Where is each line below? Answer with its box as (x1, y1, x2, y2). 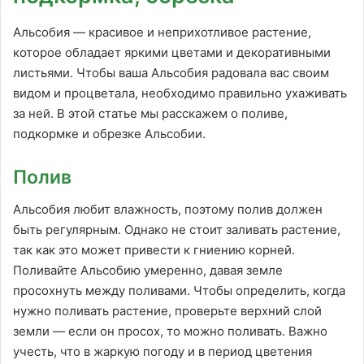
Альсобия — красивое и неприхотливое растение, (13, 24, 311, 40)
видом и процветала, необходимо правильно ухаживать (13, 84, 347, 101)
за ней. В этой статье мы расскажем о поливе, (13, 105, 288, 121)
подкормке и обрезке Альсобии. (13, 125, 206, 141)
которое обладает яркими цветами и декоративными (13, 44, 331, 60)
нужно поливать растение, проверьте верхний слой (13, 303, 322, 319)
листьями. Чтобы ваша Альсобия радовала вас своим (13, 64, 329, 80)
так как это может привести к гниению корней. (13, 242, 295, 258)
